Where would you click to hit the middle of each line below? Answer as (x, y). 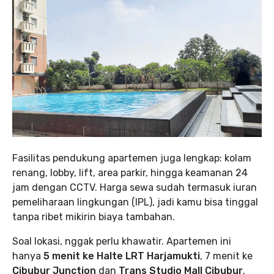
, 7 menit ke (226, 256)
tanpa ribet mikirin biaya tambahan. (94, 217)
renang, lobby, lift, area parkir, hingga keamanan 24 (130, 172)
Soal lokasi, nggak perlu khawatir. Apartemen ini (122, 241)
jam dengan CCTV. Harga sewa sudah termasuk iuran (135, 187)
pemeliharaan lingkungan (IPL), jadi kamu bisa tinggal (135, 202)
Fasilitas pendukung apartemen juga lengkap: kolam (132, 158)
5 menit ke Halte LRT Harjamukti (122, 256)
